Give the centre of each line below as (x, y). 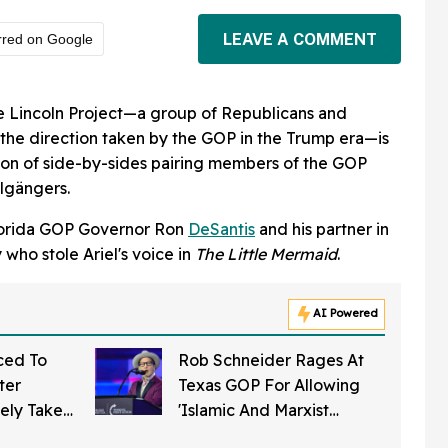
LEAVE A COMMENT (299, 39)
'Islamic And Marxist (253, 410)
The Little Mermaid (266, 254)
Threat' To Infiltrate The (267, 435)
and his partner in (322, 229)
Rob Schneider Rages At (270, 360)
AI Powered (345, 313)
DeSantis (221, 229)
